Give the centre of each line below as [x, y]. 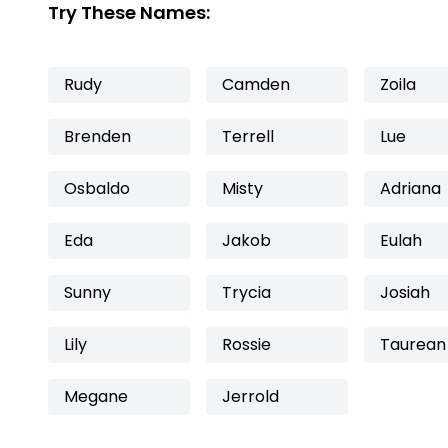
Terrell [248, 136]
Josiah [405, 292]
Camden [256, 84]
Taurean [413, 344]
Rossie [246, 344]
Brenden [97, 136]
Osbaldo [97, 188]
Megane [96, 396]
